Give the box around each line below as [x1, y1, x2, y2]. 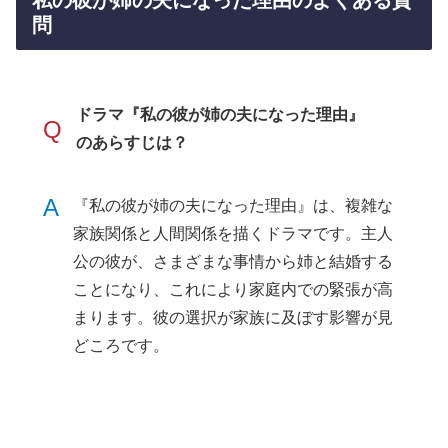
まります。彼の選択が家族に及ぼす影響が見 [73, 309, 394, 327]
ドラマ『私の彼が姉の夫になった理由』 [76, 106, 365, 124]
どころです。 [73, 337, 170, 355]
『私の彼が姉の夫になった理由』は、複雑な [73, 197, 394, 215]
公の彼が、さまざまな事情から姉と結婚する [73, 253, 394, 271]
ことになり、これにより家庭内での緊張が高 [73, 281, 394, 299]
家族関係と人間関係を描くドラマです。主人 [73, 225, 394, 243]
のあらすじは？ [76, 134, 189, 152]
